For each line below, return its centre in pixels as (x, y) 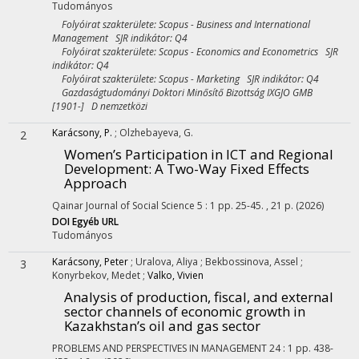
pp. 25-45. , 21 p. (257, 206)
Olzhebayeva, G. (156, 133)
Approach (95, 183)
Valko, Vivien (175, 275)
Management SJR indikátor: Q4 (120, 38)
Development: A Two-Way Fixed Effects (187, 169)
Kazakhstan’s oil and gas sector (162, 326)
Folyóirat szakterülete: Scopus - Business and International (181, 24)
